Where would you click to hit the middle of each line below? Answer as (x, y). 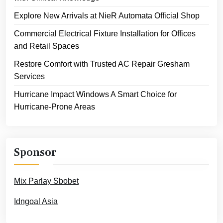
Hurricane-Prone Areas (55, 107)
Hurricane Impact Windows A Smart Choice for (95, 95)
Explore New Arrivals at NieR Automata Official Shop (107, 16)
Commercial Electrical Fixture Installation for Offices (105, 34)
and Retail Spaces (47, 46)
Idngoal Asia (36, 202)
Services (29, 77)
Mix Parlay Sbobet (46, 181)
